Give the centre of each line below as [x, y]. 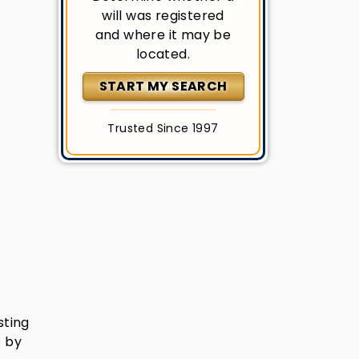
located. [163, 54]
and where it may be [163, 35]
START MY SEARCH [163, 86]
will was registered [163, 16]
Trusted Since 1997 [163, 128]
